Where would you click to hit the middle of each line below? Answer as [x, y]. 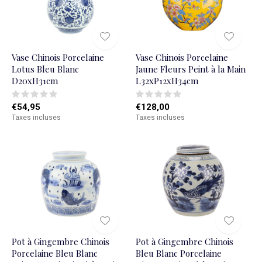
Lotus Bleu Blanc [45, 69]
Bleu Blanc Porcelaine [178, 254]
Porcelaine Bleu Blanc [55, 254]
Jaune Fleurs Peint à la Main [190, 69]
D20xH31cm [35, 81]
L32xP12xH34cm [167, 81]
